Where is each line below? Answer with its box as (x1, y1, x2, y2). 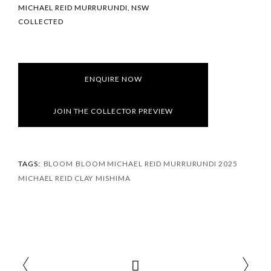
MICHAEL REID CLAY (18, 174, 94, 183)
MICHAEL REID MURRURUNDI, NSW (18, 3, 150, 12)
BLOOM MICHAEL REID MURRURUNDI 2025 (76, 159, 238, 168)
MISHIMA (96, 174, 131, 183)
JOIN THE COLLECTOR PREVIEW (53, 106, 174, 116)
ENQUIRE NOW (84, 74, 142, 83)
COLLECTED (18, 17, 64, 26)
